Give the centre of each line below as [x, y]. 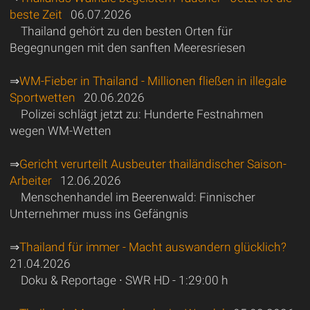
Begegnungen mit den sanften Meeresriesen [127, 48]
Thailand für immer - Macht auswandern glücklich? [153, 247]
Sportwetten [42, 98]
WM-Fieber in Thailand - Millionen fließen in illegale [153, 81]
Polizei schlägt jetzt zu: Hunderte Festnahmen [142, 115]
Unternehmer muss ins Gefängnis [99, 214]
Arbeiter [30, 181]
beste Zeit [36, 15]
